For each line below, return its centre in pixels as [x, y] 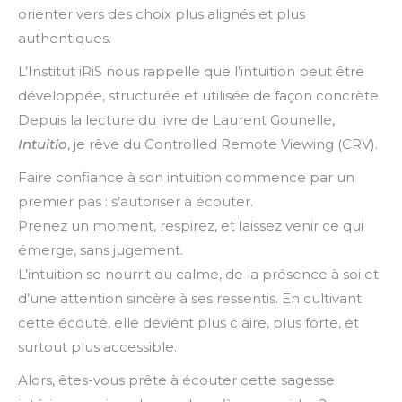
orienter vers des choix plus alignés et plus [162, 14]
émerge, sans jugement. [100, 250]
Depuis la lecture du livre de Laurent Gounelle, [176, 120]
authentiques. [65, 38]
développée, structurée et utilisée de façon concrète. [200, 96]
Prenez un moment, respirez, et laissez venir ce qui [191, 226]
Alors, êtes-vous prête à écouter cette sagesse [176, 380]
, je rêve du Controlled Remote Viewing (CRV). [223, 144]
